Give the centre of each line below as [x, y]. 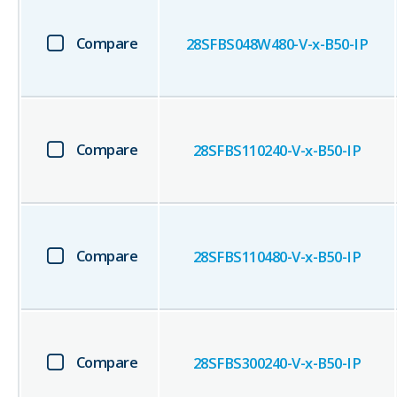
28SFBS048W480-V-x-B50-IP [277, 44]
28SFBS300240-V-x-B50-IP [277, 363]
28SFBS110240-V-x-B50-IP [277, 151]
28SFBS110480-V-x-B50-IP [277, 257]
